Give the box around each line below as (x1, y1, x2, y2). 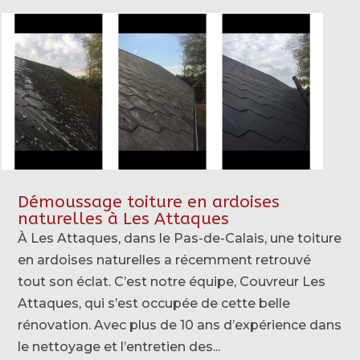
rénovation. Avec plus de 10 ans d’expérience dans (18, 317, 342, 333)
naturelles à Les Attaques (18, 208, 230, 229)
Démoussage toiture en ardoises (18, 191, 280, 212)
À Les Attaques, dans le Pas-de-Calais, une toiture (18, 230, 342, 246)
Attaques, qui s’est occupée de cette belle (18, 295, 291, 311)
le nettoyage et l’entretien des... (18, 338, 221, 354)
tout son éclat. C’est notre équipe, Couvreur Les (18, 273, 326, 289)
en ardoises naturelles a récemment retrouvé (18, 252, 312, 268)
